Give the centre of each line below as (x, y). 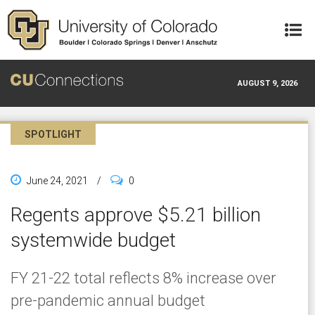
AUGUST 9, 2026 (268, 83)
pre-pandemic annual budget (108, 300)
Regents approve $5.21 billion (136, 214)
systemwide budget (93, 240)
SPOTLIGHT (53, 134)
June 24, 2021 (57, 180)
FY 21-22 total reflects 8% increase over (143, 278)
